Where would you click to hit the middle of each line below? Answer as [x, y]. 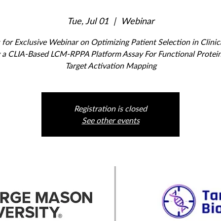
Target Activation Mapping [110, 65]
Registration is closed [110, 108]
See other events [110, 120]
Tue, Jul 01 [88, 20]
